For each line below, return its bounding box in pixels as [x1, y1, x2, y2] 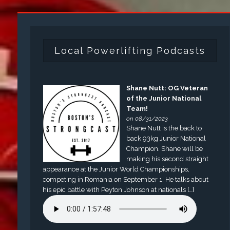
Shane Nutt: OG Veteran [126, 84, 208, 92]
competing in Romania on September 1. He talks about [43, 176, 209, 184]
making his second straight [126, 155, 209, 163]
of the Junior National [126, 94, 202, 103]
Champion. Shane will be [126, 145, 203, 153]
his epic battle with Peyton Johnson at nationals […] [43, 186, 195, 194]
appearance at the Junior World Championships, [43, 165, 190, 174]
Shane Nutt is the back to [126, 124, 202, 132]
